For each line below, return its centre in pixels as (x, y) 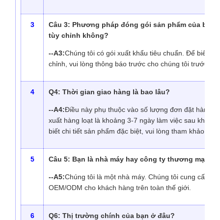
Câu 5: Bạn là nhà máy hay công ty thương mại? (130, 159)
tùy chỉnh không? (79, 36)
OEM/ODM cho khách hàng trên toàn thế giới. (120, 188)
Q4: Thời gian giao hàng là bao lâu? (109, 92)
